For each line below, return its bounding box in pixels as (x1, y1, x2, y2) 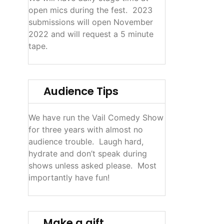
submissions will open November (28, 17, 153, 27)
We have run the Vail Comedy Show (28, 112, 164, 122)
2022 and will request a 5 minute (28, 29, 154, 39)
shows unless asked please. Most (28, 160, 157, 170)
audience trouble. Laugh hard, (28, 136, 144, 146)
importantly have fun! (28, 172, 110, 182)
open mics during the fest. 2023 (28, 5, 153, 15)
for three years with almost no (28, 124, 143, 134)
